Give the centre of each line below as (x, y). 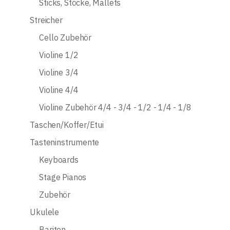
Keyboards (59, 160)
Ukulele (45, 212)
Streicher (46, 20)
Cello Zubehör (65, 38)
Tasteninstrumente (65, 142)
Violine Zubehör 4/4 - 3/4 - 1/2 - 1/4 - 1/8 (115, 108)
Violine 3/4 (59, 73)
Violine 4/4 (59, 90)
